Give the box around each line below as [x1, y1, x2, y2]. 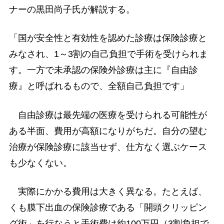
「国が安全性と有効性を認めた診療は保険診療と [8, 33, 207, 43]
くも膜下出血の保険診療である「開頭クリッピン [8, 202, 207, 212]
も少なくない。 [8, 157, 72, 168]
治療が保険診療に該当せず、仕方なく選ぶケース [8, 141, 207, 152]
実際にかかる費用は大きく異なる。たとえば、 [8, 186, 207, 196]
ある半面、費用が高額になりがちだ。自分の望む [8, 125, 207, 136]
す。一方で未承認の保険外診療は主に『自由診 [8, 65, 198, 75]
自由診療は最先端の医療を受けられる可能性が [8, 109, 207, 120]
